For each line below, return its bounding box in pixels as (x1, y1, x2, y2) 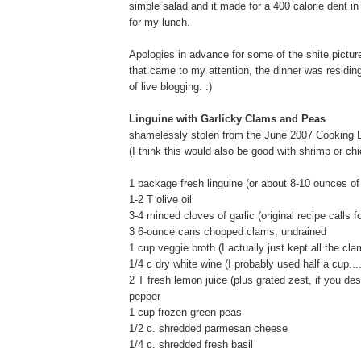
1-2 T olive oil (129, 193, 192, 205)
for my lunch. (129, 15, 190, 28)
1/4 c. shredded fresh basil (129, 338, 253, 351)
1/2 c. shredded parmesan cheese (129, 322, 288, 334)
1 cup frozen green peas (129, 305, 242, 318)
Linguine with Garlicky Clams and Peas (129, 112, 326, 125)
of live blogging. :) (129, 80, 212, 93)
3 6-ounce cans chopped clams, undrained (129, 225, 326, 238)
